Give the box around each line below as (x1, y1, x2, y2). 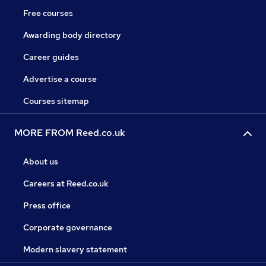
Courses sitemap (23, 96, 89, 107)
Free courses (23, 8, 73, 19)
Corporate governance (23, 222, 112, 233)
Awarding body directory (23, 30, 121, 41)
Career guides (23, 52, 79, 63)
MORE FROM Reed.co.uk (14, 126, 125, 140)
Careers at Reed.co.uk (23, 178, 109, 189)
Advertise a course (23, 74, 97, 85)
